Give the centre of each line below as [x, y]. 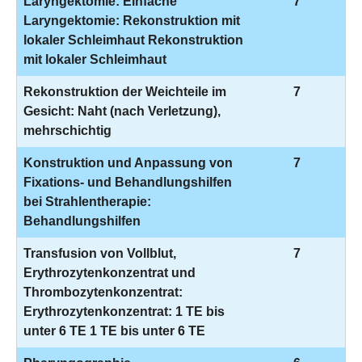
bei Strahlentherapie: [87, 202]
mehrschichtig [67, 130]
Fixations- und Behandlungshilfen [128, 182]
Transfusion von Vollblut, [100, 253]
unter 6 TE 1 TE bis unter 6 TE [114, 331]
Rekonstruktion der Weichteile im [125, 92]
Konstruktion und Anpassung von [128, 163]
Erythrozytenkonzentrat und [109, 273]
